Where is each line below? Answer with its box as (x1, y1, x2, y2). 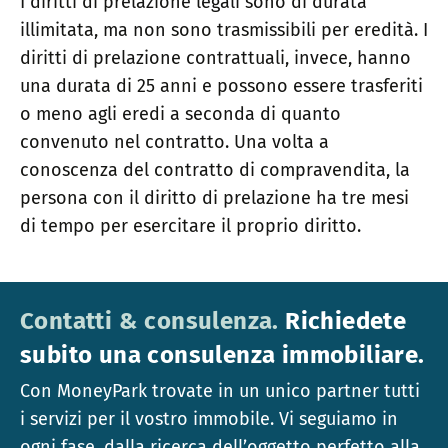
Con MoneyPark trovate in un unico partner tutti (20, 380, 420, 403)
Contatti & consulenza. (20, 307, 279, 336)
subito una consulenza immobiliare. (20, 341, 425, 370)
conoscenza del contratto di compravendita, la (20, 159, 410, 182)
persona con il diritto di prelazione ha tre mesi (20, 187, 409, 210)
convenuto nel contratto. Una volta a (20, 131, 329, 154)
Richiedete (285, 307, 407, 336)
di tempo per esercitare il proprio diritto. (20, 215, 361, 238)
